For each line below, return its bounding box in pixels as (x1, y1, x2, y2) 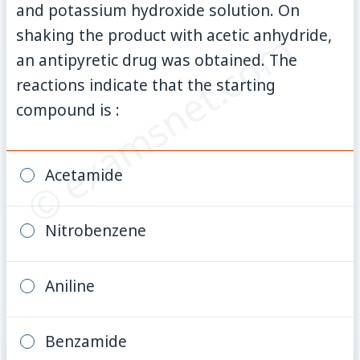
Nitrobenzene (44, 219, 146, 241)
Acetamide (44, 163, 123, 186)
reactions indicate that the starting (16, 73, 276, 96)
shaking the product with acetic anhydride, (16, 23, 333, 46)
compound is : (16, 98, 121, 121)
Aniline (44, 274, 95, 297)
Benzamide (44, 329, 127, 352)
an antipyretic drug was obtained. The (16, 48, 298, 71)
